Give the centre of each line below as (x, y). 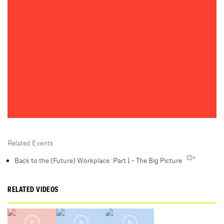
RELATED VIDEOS (33, 190)
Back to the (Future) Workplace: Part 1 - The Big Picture (98, 161)
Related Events (30, 143)
